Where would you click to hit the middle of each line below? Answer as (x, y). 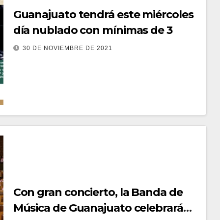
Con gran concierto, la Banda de (98, 192)
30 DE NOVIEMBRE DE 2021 (67, 48)
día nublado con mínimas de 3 (93, 30)
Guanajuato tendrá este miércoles (103, 14)
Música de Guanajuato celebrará (98, 208)
